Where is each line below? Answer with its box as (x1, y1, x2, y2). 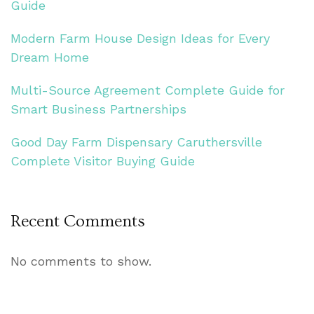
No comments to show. (11, 253, 151, 268)
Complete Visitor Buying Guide (11, 153, 195, 168)
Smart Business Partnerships (11, 101, 186, 116)
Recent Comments (11, 211, 145, 231)
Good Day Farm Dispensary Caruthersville (11, 134, 262, 149)
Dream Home (11, 49, 89, 64)
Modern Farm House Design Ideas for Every (11, 30, 270, 46)
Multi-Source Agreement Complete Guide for (11, 82, 285, 97)
